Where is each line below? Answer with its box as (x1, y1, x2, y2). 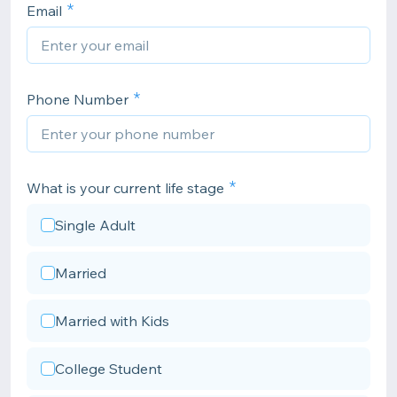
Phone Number (27, 90, 128, 108)
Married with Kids (55, 312, 169, 330)
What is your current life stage (27, 179, 224, 197)
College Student (55, 360, 162, 378)
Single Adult (55, 216, 136, 234)
